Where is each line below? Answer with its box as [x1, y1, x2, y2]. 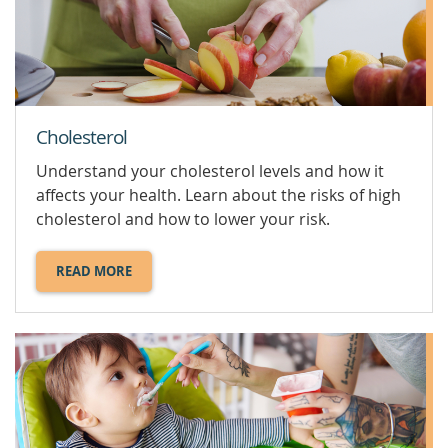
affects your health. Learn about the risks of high [36, 184, 401, 207]
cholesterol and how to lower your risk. [36, 208, 330, 231]
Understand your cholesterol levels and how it [36, 160, 384, 183]
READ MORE [56, 262, 132, 281]
